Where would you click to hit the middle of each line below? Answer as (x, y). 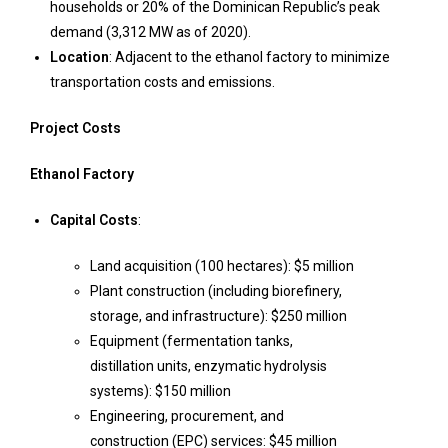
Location (79, 57)
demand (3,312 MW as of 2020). (150, 32)
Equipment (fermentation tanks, (191, 341)
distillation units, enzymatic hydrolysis (208, 366)
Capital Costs (94, 220)
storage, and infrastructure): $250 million (218, 316)
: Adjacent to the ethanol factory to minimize (249, 57)
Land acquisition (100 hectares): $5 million (222, 266)
